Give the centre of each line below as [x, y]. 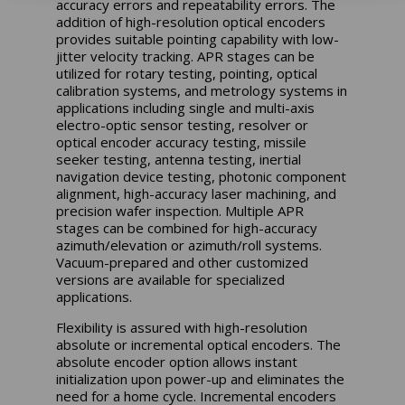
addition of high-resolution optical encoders [191, 21]
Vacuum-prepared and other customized [183, 262]
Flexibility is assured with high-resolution [182, 327]
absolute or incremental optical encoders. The [199, 344]
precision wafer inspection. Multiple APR [180, 210]
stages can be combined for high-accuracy [187, 227]
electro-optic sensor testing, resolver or [183, 124]
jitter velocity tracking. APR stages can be [186, 56]
